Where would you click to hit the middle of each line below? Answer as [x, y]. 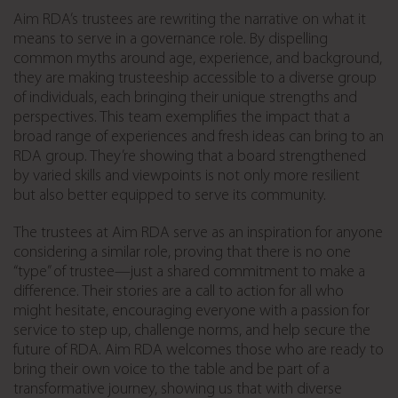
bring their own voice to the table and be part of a [171, 370]
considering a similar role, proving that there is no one [182, 252]
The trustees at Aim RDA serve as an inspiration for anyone [198, 233]
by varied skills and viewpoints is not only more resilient [187, 176]
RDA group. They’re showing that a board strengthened [190, 156]
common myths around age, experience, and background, [198, 59]
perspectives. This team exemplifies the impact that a [182, 117]
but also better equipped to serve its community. [170, 195]
